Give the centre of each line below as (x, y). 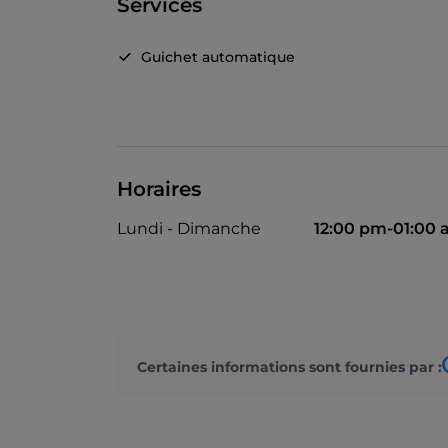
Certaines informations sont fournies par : (289, 366)
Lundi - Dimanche (189, 229)
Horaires (159, 189)
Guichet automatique (218, 57)
